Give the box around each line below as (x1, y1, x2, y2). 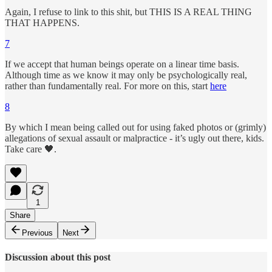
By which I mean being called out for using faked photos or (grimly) (5, 122, 266, 133)
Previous (22, 228, 53, 238)
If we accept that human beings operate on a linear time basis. (5, 59, 239, 70)
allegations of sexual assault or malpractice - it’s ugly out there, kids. (5, 133, 264, 144)
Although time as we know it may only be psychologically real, (5, 70, 247, 81)
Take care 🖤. (5, 144, 56, 155)
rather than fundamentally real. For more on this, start (5, 81, 210, 92)
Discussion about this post (5, 252, 110, 263)
